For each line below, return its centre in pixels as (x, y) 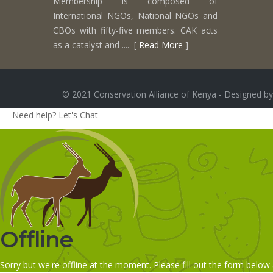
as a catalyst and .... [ (96, 44)
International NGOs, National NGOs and (135, 15)
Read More (161, 44)
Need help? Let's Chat (55, 115)
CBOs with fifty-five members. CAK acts (135, 30)
